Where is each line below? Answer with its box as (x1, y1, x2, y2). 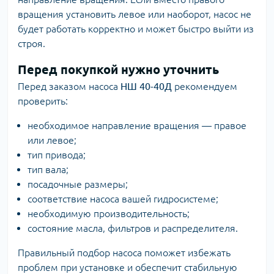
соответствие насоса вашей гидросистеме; (28, 193, 218, 204)
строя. (18, 38, 45, 49)
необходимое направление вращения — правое (28, 120, 246, 131)
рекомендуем (172, 81, 237, 92)
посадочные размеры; (28, 179, 128, 190)
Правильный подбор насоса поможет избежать (18, 247, 231, 258)
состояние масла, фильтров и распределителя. (28, 223, 238, 234)
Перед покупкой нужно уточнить (18, 62, 219, 76)
